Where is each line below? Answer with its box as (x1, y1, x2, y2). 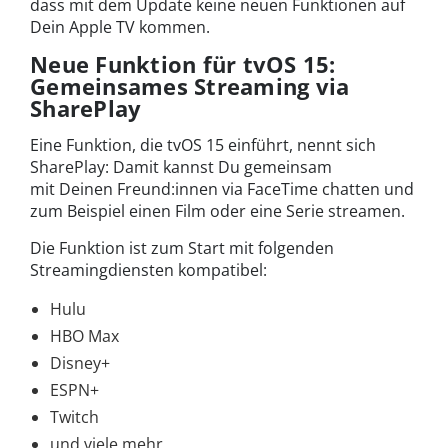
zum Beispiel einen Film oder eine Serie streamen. (30, 200, 405, 223)
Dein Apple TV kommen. (30, 16, 210, 39)
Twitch (50, 406, 99, 429)
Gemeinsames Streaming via (30, 71, 350, 102)
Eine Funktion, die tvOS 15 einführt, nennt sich (30, 134, 376, 157)
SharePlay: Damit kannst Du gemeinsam (30, 156, 332, 179)
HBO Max (50, 325, 119, 348)
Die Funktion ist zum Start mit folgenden (30, 237, 334, 260)
